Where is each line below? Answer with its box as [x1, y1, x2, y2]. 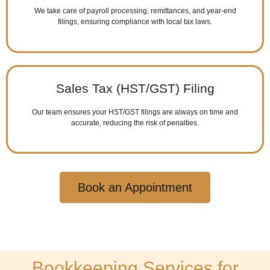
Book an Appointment [78, 181, 192, 195]
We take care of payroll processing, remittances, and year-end [34, 7, 236, 16]
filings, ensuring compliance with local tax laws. [58, 17, 212, 27]
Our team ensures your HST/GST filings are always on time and [32, 107, 238, 116]
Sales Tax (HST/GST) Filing [55, 81, 215, 95]
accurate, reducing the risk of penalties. [71, 118, 199, 127]
